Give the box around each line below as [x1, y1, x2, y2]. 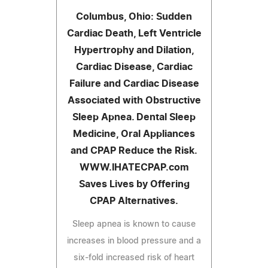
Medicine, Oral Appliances [73, 129, 195, 139]
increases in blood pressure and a [67, 236, 201, 245]
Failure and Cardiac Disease [69, 78, 199, 89]
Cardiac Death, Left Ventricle [66, 28, 202, 38]
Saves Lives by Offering [78, 179, 190, 189]
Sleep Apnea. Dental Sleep [72, 112, 196, 122]
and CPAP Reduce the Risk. [71, 145, 197, 156]
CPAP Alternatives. [90, 196, 178, 206]
